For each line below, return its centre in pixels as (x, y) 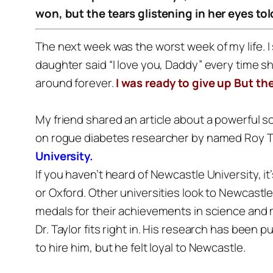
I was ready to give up (175, 83)
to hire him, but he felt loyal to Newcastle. (140, 247)
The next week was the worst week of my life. (150, 46)
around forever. (75, 83)
